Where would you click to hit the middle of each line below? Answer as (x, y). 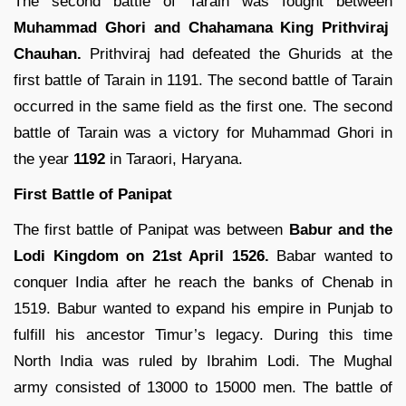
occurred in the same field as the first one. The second (203, 106)
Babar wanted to (330, 256)
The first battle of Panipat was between (151, 229)
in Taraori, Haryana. (174, 159)
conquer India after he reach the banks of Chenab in (203, 282)
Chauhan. (48, 53)
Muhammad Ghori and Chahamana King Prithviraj (202, 27)
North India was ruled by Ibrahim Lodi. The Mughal (203, 361)
